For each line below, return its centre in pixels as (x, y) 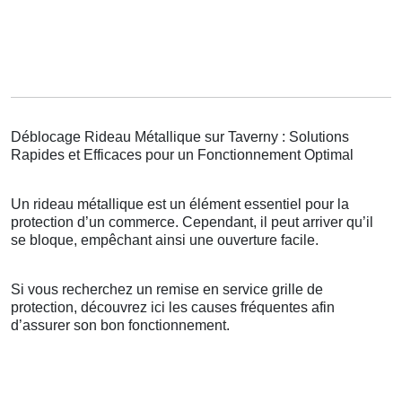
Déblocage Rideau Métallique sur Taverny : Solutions (180, 137)
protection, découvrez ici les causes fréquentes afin (173, 308)
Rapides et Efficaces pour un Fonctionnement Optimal (182, 155)
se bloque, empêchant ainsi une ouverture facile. (165, 240)
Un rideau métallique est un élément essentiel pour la (180, 205)
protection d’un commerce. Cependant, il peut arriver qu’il (192, 223)
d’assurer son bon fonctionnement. (120, 326)
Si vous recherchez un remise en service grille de (167, 290)
